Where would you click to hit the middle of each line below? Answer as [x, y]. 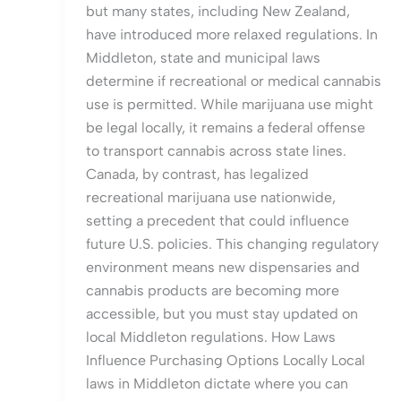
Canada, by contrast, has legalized [197, 175]
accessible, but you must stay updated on [222, 314]
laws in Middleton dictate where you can [217, 384]
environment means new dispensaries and [223, 268]
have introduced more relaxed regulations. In [232, 35]
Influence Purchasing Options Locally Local [226, 361]
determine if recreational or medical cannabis [234, 81]
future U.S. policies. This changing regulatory [232, 244]
